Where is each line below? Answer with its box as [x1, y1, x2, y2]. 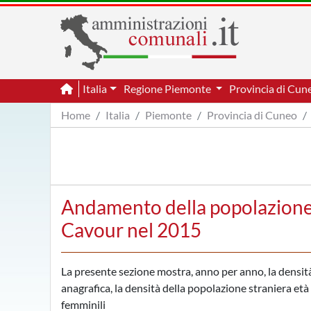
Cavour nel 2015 [61, 218, 201, 242]
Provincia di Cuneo [207, 108, 297, 121]
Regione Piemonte [123, 82, 213, 95]
